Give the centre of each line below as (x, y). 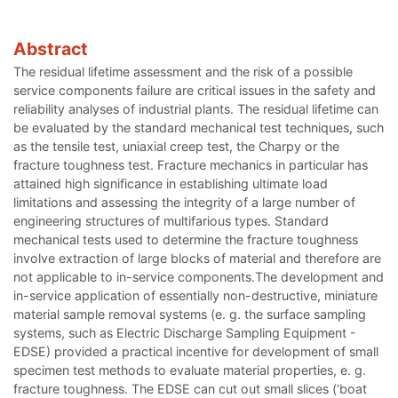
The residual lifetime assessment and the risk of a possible (183, 72)
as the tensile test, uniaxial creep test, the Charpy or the (176, 147)
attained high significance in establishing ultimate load (171, 184)
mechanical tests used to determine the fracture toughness (186, 240)
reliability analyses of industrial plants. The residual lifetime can (196, 109)
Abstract (51, 49)
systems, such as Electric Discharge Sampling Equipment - (185, 333)
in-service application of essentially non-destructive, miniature (195, 296)
